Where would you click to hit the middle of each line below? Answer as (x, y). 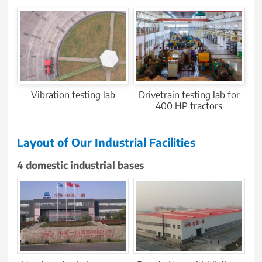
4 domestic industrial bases (81, 165)
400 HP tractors (189, 106)
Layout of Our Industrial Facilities (106, 142)
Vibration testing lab (73, 95)
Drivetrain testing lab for (189, 95)
